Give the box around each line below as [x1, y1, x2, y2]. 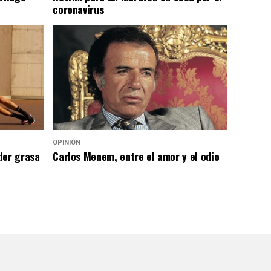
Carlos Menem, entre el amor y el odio [53, 148, 220, 165]
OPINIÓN [53, 139, 81, 147]
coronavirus [53, 1, 104, 18]
